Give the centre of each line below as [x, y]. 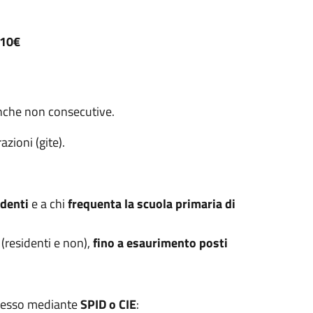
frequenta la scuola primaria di [151, 204]
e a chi [48, 204]
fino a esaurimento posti [160, 243]
